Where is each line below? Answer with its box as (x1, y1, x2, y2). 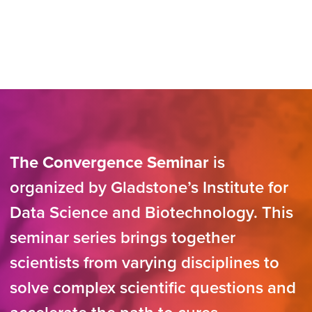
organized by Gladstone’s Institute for (10, 178, 288, 198)
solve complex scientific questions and (10, 278, 296, 299)
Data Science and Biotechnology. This (10, 203, 293, 224)
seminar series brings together (10, 228, 235, 249)
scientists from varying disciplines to (10, 253, 279, 274)
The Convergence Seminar (10, 153, 209, 173)
